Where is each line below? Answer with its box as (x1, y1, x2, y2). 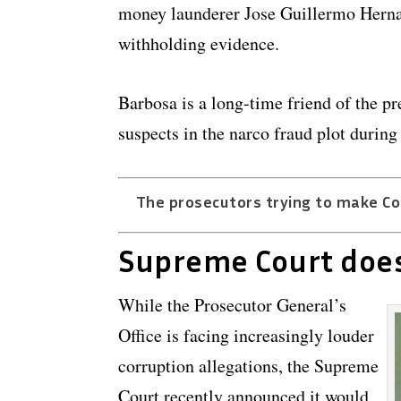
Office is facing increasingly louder (118, 323, 374, 348)
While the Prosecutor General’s (118, 293, 346, 318)
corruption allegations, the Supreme (118, 354, 379, 379)
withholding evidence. (118, 31, 279, 56)
